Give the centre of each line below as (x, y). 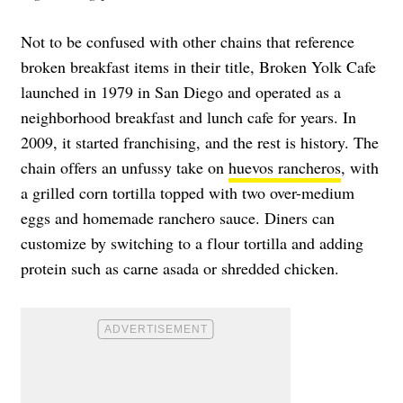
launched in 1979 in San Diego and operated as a (181, 92)
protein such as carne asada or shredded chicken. (180, 269)
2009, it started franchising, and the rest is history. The (200, 143)
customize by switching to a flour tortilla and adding (192, 243)
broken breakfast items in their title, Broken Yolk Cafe (198, 67)
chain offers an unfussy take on (125, 168)
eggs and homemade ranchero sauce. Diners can (178, 218)
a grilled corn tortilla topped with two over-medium (188, 193)
